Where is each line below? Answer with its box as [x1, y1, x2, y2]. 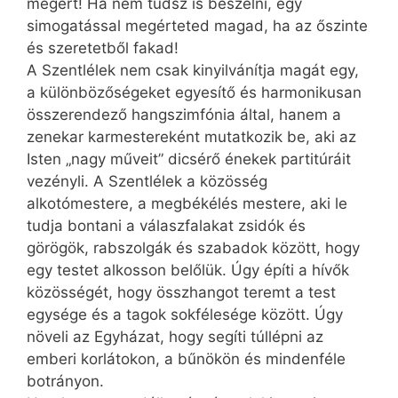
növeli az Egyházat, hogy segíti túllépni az [27, 328, 323, 346]
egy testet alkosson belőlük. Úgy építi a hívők [27, 261, 349, 280]
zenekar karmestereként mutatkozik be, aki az [27, 128, 356, 147]
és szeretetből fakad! [27, 39, 179, 58]
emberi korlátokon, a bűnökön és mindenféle [27, 350, 346, 369]
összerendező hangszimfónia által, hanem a [27, 106, 341, 124]
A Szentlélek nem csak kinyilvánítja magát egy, [27, 61, 359, 80]
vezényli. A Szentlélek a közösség [27, 172, 267, 191]
